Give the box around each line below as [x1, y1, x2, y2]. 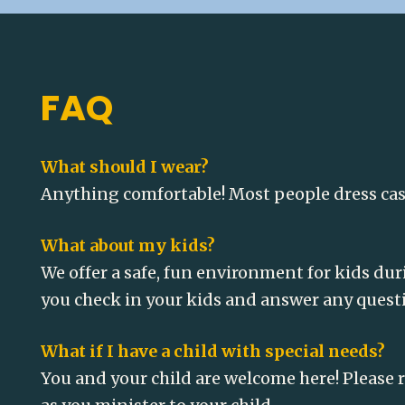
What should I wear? [41, 156, 209, 177]
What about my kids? [41, 235, 215, 256]
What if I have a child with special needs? [41, 341, 385, 362]
